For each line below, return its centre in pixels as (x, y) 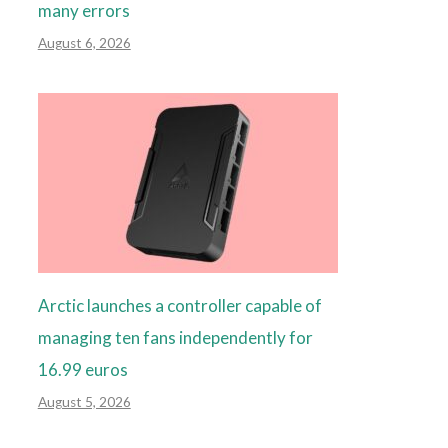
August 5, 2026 (84, 402)
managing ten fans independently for (175, 338)
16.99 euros (82, 370)
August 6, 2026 (84, 43)
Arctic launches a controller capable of (179, 306)
